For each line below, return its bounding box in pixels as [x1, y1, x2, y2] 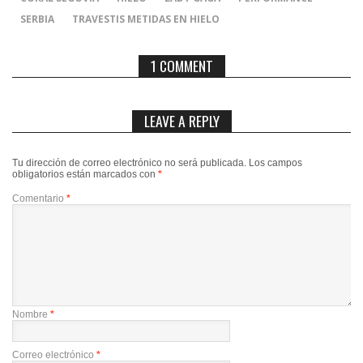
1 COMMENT [150, 54, 213, 76]
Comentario [12, 192, 66, 204]
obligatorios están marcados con [12, 168, 158, 180]
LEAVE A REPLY [143, 109, 220, 131]
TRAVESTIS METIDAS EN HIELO [72, 11, 220, 26]
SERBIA [20, 11, 54, 26]
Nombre [12, 308, 50, 320]
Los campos [249, 156, 302, 169]
